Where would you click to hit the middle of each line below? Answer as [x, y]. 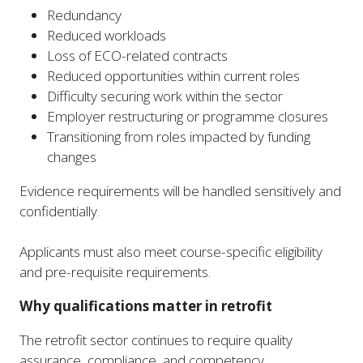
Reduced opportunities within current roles [174, 75]
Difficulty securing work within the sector [165, 96]
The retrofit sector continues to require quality [156, 340]
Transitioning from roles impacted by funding [179, 136]
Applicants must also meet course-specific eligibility [171, 252]
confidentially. [60, 211]
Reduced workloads [107, 35]
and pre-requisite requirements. [115, 272]
